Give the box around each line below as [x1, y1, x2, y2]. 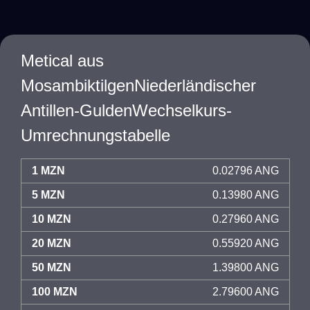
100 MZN [32, 286, 77, 298]
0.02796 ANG [212, 165, 279, 176]
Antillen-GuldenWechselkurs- [21, 101, 232, 120]
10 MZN [32, 213, 71, 225]
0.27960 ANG [212, 213, 279, 225]
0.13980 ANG [212, 189, 279, 201]
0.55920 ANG [212, 237, 279, 249]
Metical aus [21, 51, 104, 70]
